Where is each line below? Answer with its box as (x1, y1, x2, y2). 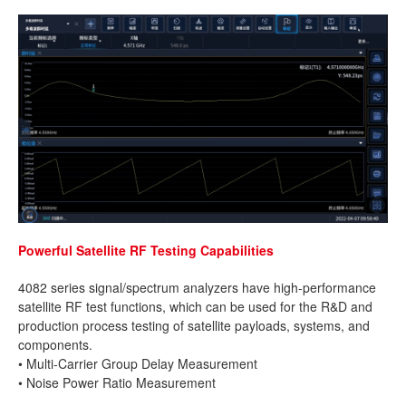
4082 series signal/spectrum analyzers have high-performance (18, 278, 376, 297)
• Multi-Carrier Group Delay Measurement (18, 354, 257, 373)
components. (18, 335, 92, 354)
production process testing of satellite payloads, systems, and (18, 316, 370, 335)
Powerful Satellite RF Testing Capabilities (18, 241, 274, 260)
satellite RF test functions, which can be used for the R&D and (18, 297, 372, 316)
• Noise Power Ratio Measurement (18, 373, 216, 392)
